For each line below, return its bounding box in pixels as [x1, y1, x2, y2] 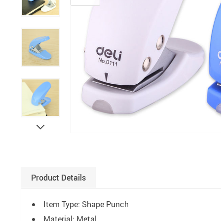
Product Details [31, 172, 86, 183]
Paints [50, 11, 71, 21]
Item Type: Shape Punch [43, 198, 129, 210]
